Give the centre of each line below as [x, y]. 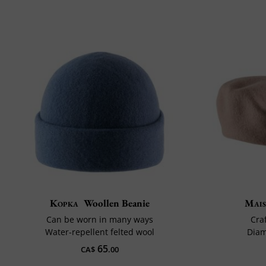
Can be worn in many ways [99, 220]
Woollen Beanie [116, 203]
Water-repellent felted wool [99, 232]
